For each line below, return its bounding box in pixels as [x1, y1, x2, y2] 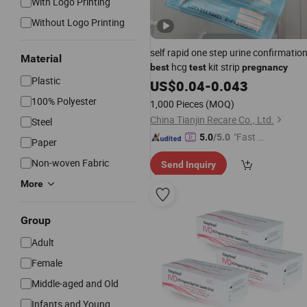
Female [32, 256, 62, 269]
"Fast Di [234, 130, 266, 143]
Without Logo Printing [32, 16, 125, 29]
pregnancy [242, 62, 288, 73]
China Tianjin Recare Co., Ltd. [150, 113, 274, 126]
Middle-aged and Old [32, 277, 119, 290]
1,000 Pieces [150, 97, 204, 110]
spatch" [234, 145, 265, 158]
